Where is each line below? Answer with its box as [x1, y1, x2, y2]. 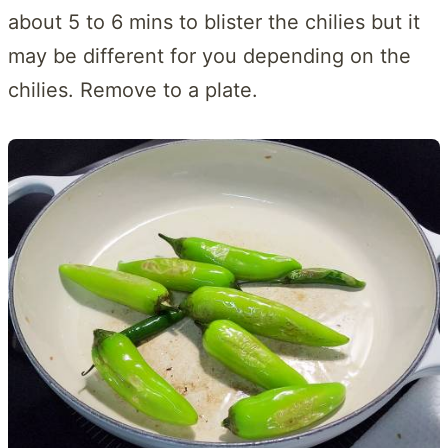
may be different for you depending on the [8, 44, 411, 69]
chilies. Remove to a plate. [8, 78, 258, 103]
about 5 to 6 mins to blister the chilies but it [8, 10, 420, 35]
